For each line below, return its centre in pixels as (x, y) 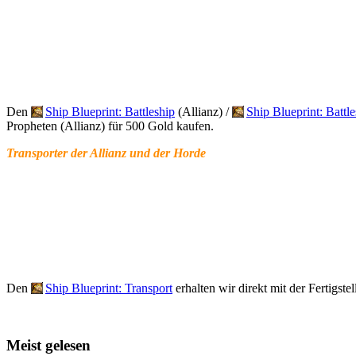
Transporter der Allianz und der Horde (106, 153)
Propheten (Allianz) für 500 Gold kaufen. (110, 126)
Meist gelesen (48, 346)
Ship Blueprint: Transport (109, 288)
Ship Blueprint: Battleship (110, 111)
